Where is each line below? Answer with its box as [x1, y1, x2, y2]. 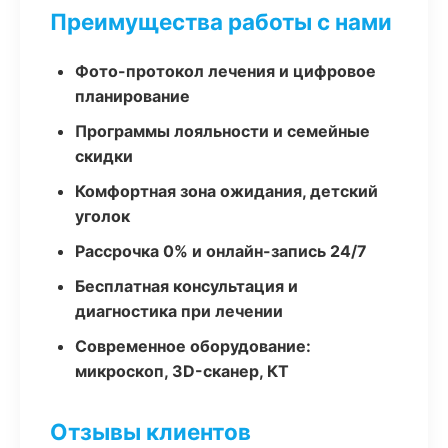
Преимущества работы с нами [50, 8, 392, 35]
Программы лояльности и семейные [75, 121, 370, 141]
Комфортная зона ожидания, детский [75, 181, 378, 201]
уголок [75, 206, 130, 226]
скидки [75, 146, 133, 166]
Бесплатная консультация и [75, 276, 298, 296]
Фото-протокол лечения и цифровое [75, 61, 376, 81]
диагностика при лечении [75, 301, 283, 321]
